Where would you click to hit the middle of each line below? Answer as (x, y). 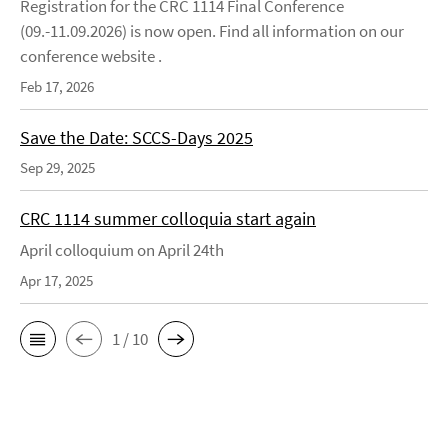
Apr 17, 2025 (56, 281)
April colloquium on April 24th (122, 250)
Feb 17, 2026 (57, 87)
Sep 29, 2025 (57, 168)
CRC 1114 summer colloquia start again (168, 219)
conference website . (94, 56)
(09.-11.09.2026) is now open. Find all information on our (212, 31)
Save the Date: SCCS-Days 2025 (136, 138)
